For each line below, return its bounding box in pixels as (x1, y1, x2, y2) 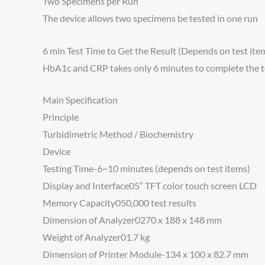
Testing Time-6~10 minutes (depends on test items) (43, 163, 250, 174)
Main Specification (43, 94, 118, 106)
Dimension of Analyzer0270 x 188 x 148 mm (43, 214, 222, 226)
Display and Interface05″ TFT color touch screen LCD (43, 180, 257, 192)
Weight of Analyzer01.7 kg (43, 231, 150, 243)
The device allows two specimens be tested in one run (43, 12, 258, 24)
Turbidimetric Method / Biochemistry (43, 128, 193, 140)
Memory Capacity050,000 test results (43, 197, 196, 209)
